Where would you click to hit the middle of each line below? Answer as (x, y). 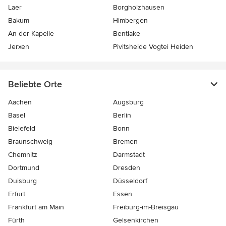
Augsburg (128, 102)
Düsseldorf (130, 181)
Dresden (127, 168)
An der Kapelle (31, 34)
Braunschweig (30, 142)
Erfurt (17, 194)
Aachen (20, 102)
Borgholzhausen (139, 8)
